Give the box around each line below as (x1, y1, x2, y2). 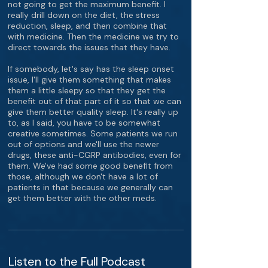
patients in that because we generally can (8, 182, 173, 193)
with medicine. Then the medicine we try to (8, 31, 179, 42)
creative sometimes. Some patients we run (8, 128, 178, 139)
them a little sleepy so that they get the (8, 85, 166, 96)
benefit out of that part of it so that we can (8, 96, 181, 106)
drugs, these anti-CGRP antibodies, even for (8, 150, 181, 160)
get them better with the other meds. (8, 193, 157, 203)
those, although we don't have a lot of (8, 171, 158, 182)
